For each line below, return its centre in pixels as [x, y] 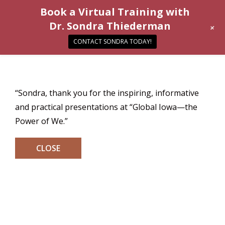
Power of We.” [41, 121]
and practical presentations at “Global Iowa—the [106, 107]
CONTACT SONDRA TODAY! [113, 41]
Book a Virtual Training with [115, 12]
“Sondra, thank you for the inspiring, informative [107, 93]
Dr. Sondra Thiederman [110, 26]
